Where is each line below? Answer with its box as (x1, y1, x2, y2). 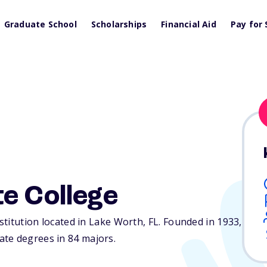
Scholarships (91, 18, 147, 30)
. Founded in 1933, (159, 215, 242, 229)
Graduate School (4, 18, 77, 30)
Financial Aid (161, 18, 216, 30)
